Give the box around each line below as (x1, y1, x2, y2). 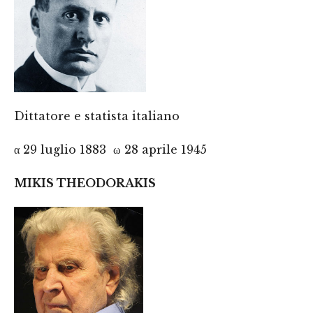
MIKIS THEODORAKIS (14, 176, 156, 190)
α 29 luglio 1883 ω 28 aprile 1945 (14, 143, 207, 156)
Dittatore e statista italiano (14, 109, 180, 123)
